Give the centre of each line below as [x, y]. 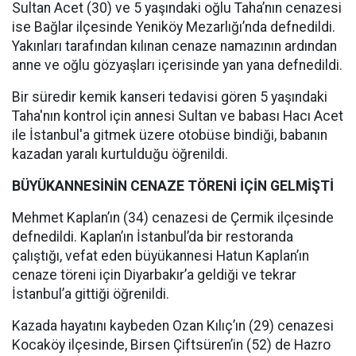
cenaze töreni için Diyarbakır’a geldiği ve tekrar [154, 275]
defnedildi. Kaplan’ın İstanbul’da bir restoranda [153, 237]
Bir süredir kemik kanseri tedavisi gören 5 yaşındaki [170, 97]
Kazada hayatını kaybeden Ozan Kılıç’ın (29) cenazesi [173, 326]
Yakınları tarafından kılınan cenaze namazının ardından [174, 46]
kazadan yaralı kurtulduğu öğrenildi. [120, 154]
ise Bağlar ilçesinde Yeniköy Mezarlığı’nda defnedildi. [174, 27]
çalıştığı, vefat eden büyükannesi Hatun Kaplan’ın [161, 256]
